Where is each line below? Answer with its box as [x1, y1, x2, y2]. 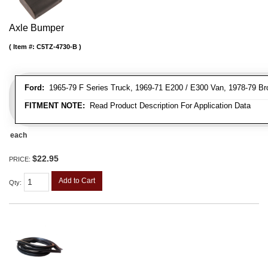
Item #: [13, 42, 36, 50]
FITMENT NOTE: [25, 100, 85, 110]
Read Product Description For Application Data [85, 100, 251, 110]
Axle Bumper [9, 22, 64, 33]
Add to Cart [59, 176, 95, 185]
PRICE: [9, 155, 32, 163]
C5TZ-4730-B [36, 42, 77, 50]
